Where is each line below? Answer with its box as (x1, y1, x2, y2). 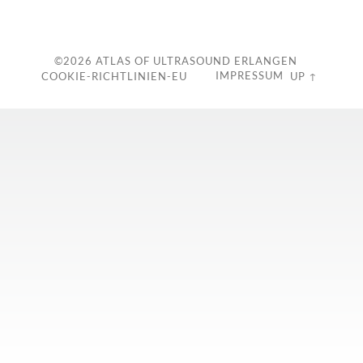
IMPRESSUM (216, 68, 284, 82)
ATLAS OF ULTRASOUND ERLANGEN (92, 53, 297, 67)
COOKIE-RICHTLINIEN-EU (41, 69, 187, 83)
